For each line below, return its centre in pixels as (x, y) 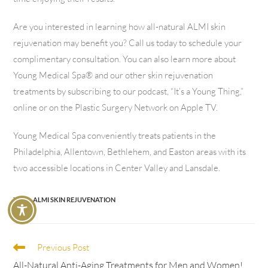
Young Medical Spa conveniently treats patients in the (115, 135)
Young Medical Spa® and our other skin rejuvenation (113, 75)
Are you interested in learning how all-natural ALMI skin (120, 27)
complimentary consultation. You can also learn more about (125, 59)
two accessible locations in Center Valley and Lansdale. (117, 168)
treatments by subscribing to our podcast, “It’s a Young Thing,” (129, 91)
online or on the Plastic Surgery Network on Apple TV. (116, 107)
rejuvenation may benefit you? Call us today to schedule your (128, 43)
